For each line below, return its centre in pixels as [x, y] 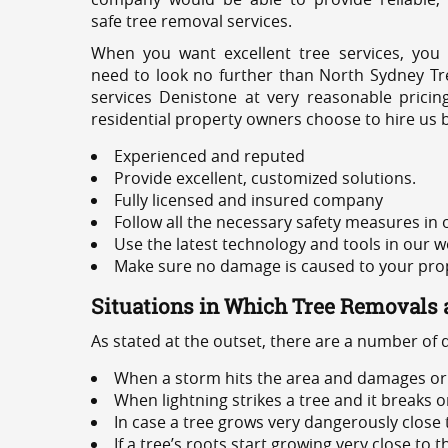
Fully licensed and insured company [248, 200]
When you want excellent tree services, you [265, 53]
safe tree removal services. [191, 21]
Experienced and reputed [209, 156]
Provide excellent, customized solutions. [264, 178]
